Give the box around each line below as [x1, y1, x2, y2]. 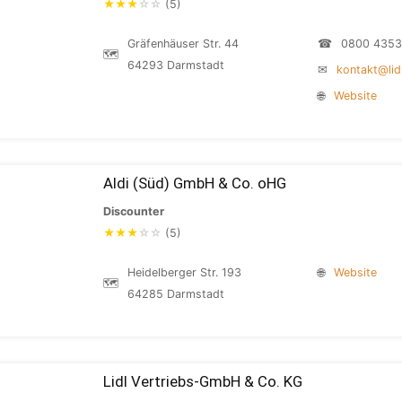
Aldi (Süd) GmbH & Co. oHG [103, 174, 286, 192]
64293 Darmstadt [127, 58, 224, 72]
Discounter [103, 205, 164, 218]
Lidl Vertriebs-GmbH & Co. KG [103, 372, 302, 390]
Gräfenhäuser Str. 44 [127, 37, 239, 50]
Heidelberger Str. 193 [127, 266, 241, 279]
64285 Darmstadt [127, 287, 224, 301]
